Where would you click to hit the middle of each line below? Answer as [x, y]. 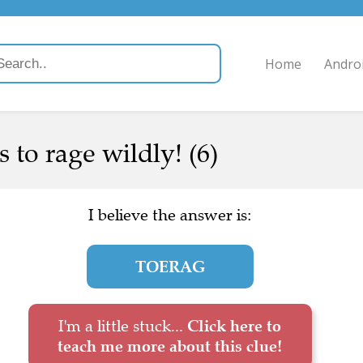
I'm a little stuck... [123, 326]
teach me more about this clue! [170, 346]
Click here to [234, 326]
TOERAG [170, 267]
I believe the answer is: [170, 215]
